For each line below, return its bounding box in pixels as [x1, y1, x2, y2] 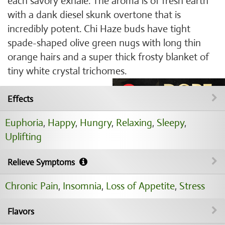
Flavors [8, 206, 34, 217]
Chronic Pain [5, 180, 58, 192]
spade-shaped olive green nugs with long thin [8, 37, 201, 49]
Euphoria [5, 117, 43, 129]
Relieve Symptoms [8, 157, 77, 168]
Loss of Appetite [106, 180, 175, 192]
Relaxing [116, 117, 152, 129]
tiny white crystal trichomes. [8, 65, 127, 77]
